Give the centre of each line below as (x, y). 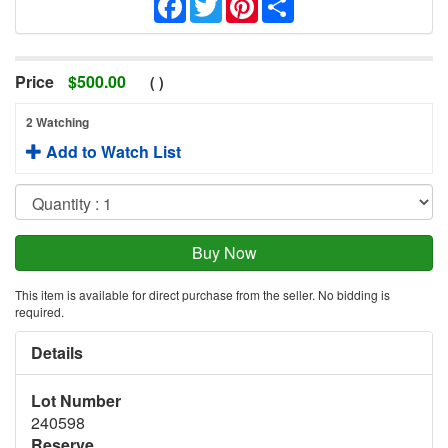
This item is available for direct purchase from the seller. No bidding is (202, 294)
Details (57, 352)
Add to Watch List (111, 151)
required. (39, 311)
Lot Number (76, 400)
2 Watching (57, 121)
